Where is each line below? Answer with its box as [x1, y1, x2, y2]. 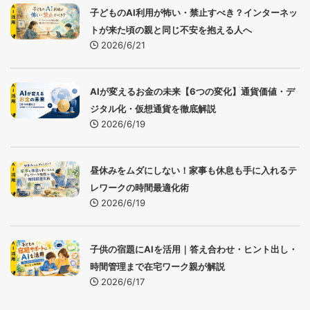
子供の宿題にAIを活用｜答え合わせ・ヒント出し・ [90, 244, 298, 255]
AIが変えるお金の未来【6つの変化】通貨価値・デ [90, 86, 295, 98]
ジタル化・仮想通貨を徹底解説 [90, 103, 216, 115]
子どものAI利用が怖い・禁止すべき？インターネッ [90, 7, 298, 19]
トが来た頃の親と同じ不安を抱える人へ [90, 24, 252, 36]
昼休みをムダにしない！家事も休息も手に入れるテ [90, 165, 297, 176]
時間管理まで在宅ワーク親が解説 [90, 261, 225, 273]
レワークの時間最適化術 [90, 182, 189, 194]
